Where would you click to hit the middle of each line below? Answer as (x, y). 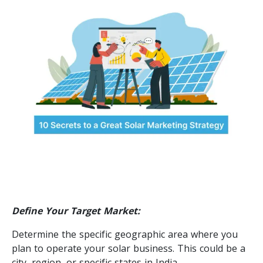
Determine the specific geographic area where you (125, 234)
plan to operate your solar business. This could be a (129, 248)
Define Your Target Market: (76, 210)
